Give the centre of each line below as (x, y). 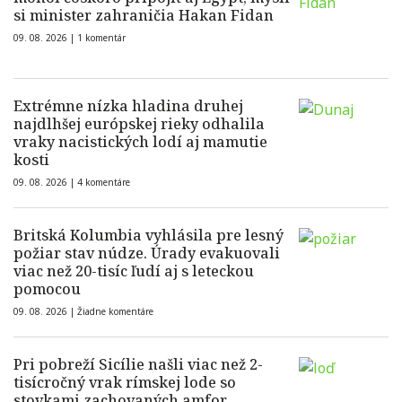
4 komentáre (104, 183)
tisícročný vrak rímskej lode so (125, 383)
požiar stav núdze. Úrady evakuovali (147, 253)
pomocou (47, 289)
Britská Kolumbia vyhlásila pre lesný (149, 236)
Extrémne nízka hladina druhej (128, 106)
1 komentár (101, 38)
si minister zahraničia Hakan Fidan (144, 16)
